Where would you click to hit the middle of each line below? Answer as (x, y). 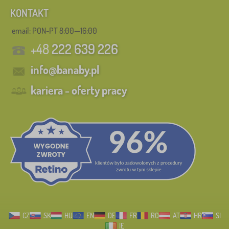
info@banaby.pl (65, 70)
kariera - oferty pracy (79, 90)
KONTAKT (29, 13)
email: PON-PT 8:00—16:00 (54, 31)
